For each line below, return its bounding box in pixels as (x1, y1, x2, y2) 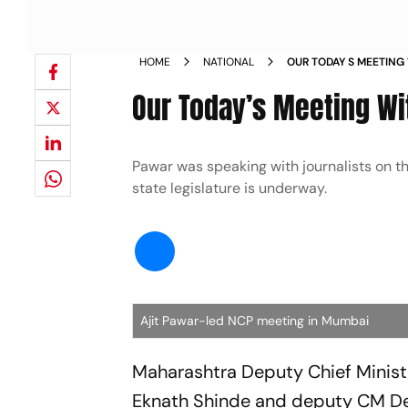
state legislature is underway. (132, 178, 328, 198)
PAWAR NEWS (287, 71, 358, 86)
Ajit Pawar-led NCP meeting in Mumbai (140, 312, 370, 329)
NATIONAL (203, 55, 255, 69)
